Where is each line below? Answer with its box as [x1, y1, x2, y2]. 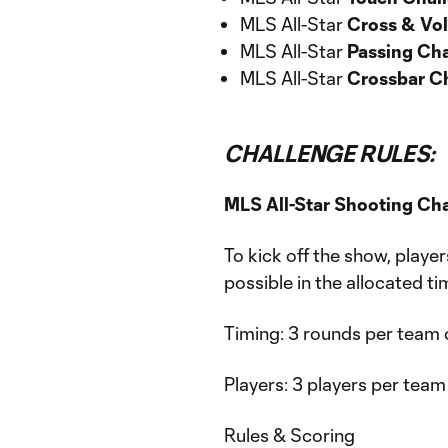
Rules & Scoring [224, 424, 355, 446]
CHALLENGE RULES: [224, 140, 435, 166]
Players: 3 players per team [224, 373, 446, 395]
